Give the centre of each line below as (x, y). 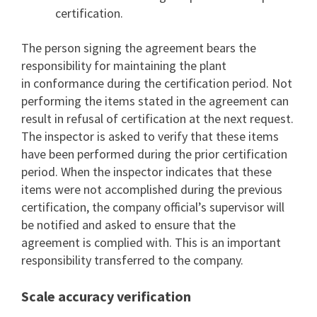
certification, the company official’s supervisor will (153, 207)
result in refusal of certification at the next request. (157, 119)
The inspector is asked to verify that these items (150, 136)
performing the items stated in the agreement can (155, 101)
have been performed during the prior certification (154, 154)
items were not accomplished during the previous (152, 189)
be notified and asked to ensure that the (128, 225)
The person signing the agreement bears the (139, 48)
